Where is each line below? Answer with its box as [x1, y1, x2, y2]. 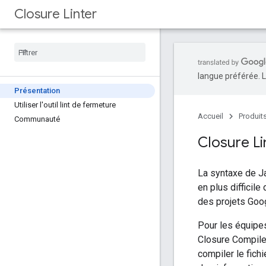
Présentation [14, 86, 60, 95]
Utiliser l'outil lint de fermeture [14, 100, 116, 109]
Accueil [198, 112, 223, 121]
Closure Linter [14, 6, 97, 22]
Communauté [14, 115, 60, 123]
